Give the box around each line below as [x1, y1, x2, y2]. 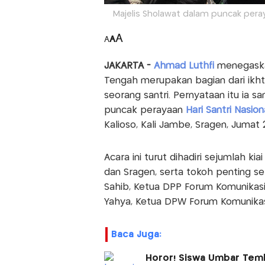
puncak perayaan [104, 106, 186, 115]
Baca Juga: [111, 230, 161, 240]
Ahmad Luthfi [153, 62, 217, 71]
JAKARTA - [104, 62, 151, 71]
